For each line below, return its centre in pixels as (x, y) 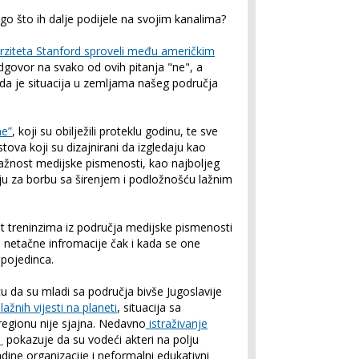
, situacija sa (149, 307)
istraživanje (177, 323)
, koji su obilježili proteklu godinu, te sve (115, 131)
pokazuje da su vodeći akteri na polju (101, 339)
